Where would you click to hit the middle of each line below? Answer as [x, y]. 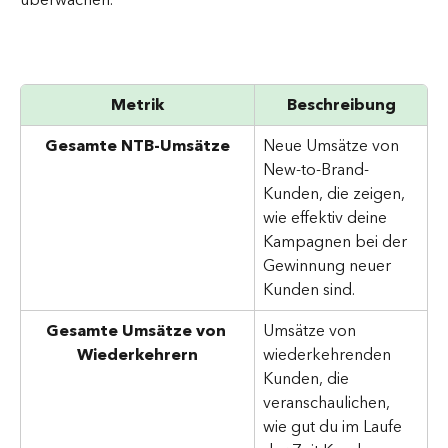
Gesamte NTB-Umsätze [137, 146]
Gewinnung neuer [329, 266]
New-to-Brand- [316, 170]
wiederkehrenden [329, 355]
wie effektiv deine [327, 218]
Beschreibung [341, 105]
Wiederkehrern [137, 355]
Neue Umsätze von [333, 146]
